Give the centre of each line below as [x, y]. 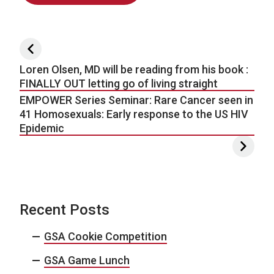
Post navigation [84, 48]
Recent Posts [65, 209]
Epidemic [42, 128]
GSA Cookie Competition [106, 236]
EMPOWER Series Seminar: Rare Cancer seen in [136, 100]
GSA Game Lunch [87, 260]
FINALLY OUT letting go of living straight [119, 83]
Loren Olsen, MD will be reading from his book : [134, 69]
